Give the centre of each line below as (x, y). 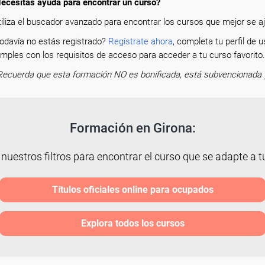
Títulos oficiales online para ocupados (132, 190)
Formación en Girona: (132, 128)
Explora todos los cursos (132, 223)
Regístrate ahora (140, 41)
